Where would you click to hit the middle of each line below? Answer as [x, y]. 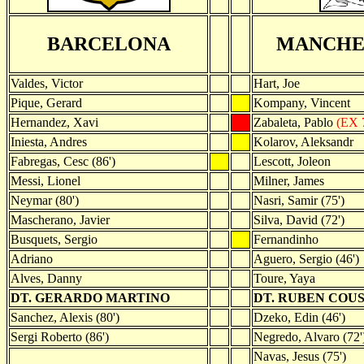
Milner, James [289, 180]
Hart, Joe [277, 83]
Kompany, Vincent [302, 102]
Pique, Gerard [46, 102]
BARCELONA [108, 43]
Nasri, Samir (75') [299, 200]
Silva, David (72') [299, 219]
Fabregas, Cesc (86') [63, 161]
